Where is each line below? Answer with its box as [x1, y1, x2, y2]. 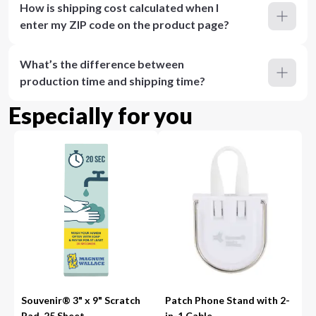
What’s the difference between [20, 57, 184, 71]
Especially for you [8, 102, 193, 129]
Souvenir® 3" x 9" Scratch [21, 294, 141, 306]
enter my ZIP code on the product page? [20, 18, 229, 31]
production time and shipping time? [20, 74, 205, 87]
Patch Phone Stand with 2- [165, 294, 290, 306]
